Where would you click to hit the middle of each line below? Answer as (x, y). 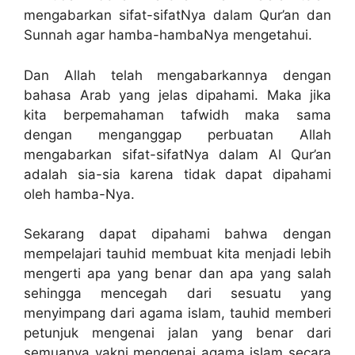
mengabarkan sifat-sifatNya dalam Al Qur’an (177, 154)
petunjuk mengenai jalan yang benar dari (177, 333)
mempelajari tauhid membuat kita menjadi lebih (177, 254)
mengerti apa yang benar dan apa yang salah (177, 274)
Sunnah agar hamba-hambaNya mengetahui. (168, 35)
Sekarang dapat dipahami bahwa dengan (177, 234)
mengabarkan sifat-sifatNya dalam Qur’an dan (177, 15)
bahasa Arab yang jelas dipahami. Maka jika (177, 95)
